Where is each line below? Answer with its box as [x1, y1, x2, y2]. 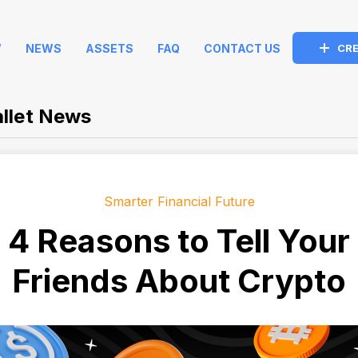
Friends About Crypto [12, 261, 346, 300]
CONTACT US [204, 42, 280, 55]
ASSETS [86, 42, 133, 55]
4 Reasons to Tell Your [8, 221, 350, 261]
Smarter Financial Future [103, 193, 255, 209]
